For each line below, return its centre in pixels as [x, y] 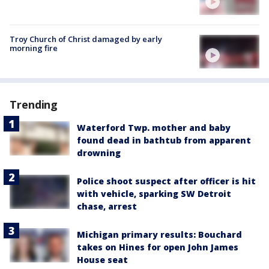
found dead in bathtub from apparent [164, 141]
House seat [102, 260]
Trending [34, 105]
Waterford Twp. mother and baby [154, 128]
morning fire [34, 48]
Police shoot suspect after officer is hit [166, 181]
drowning [99, 153]
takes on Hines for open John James [158, 247]
